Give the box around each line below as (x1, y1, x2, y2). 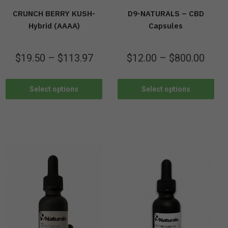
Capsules (149, 21, 183, 31)
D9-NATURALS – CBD (127, 9, 204, 19)
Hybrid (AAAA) (28, 21, 80, 31)
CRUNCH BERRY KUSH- (13, 9, 96, 19)
